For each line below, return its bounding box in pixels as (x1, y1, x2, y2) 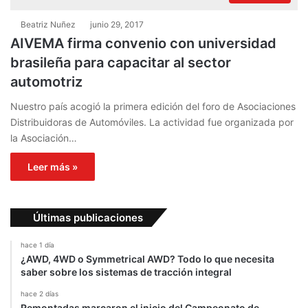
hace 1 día (21, 241, 54, 250)
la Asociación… (10, 132, 77, 144)
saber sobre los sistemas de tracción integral (21, 266, 232, 278)
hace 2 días (21, 289, 58, 298)
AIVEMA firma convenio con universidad (10, 35, 276, 52)
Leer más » (27, 161, 78, 173)
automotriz (10, 74, 82, 91)
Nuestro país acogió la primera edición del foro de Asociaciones (10, 100, 296, 113)
